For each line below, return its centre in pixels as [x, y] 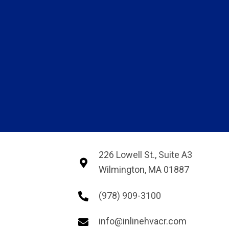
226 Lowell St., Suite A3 [146, 154]
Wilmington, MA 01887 [144, 169]
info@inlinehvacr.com [143, 221]
